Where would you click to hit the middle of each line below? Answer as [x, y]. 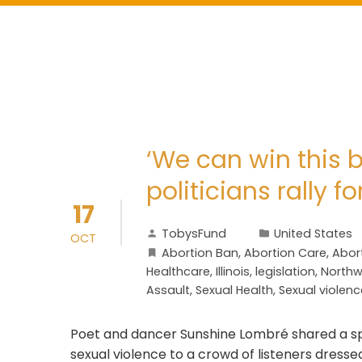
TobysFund [194, 234]
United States [313, 234]
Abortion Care [285, 253]
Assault [168, 290]
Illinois [233, 271]
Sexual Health [234, 290]
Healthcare [178, 271]
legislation [285, 271]
